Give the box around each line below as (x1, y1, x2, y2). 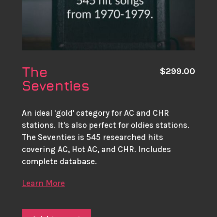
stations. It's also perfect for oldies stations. (21, 120, 189, 130)
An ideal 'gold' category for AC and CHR (21, 108, 169, 118)
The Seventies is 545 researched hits (21, 132, 163, 142)
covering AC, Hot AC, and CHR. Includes (21, 144, 171, 154)
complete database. (21, 156, 97, 166)
